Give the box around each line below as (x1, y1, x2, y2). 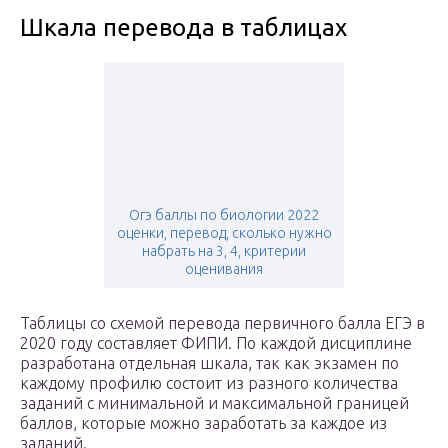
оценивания (185, 261, 263, 278)
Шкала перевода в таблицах (20, 14, 347, 42)
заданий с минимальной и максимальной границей (20, 394, 409, 413)
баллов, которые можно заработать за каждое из (20, 414, 387, 433)
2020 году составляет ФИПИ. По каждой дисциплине (20, 334, 412, 353)
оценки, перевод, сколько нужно (116, 225, 332, 242)
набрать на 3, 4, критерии (142, 243, 306, 260)
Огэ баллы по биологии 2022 (129, 207, 319, 224)
